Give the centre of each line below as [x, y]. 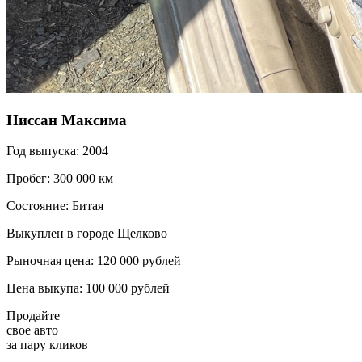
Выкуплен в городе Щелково [87, 234]
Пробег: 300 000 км [60, 179]
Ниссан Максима [67, 120]
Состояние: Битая [55, 206]
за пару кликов [47, 345]
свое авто [32, 330]
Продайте [33, 316]
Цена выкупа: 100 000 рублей [88, 288]
